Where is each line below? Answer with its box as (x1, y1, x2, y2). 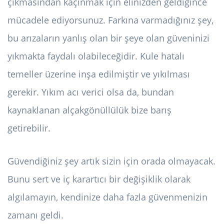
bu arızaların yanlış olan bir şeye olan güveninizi (7, 32, 209, 44)
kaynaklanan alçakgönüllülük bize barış (7, 104, 171, 116)
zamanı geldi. (7, 209, 63, 221)
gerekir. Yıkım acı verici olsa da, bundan (7, 86, 174, 98)
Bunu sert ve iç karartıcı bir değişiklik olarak (7, 173, 190, 185)
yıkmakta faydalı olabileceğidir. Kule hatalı (7, 50, 184, 62)
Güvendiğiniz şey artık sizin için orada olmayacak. (7, 155, 215, 167)
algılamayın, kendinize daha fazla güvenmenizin (7, 191, 207, 203)
